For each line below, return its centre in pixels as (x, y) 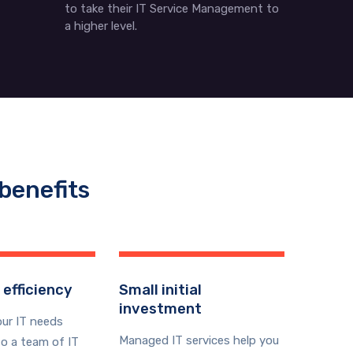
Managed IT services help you (199, 340)
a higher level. (101, 26)
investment (160, 309)
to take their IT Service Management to (172, 9)
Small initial (160, 290)
